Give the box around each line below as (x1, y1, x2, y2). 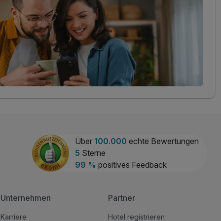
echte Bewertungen (126, 136, 199, 147)
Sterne (79, 148, 106, 158)
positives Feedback (96, 160, 167, 170)
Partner (108, 193, 135, 203)
